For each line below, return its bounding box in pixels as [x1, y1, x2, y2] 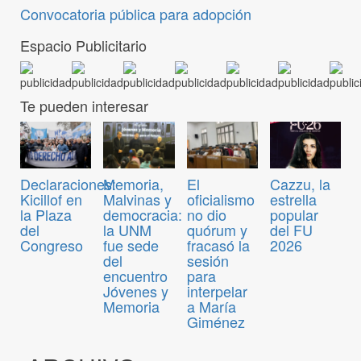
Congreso [20, 234, 83, 256]
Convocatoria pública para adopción [20, 3, 251, 25]
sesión [186, 250, 229, 272]
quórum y [186, 219, 247, 241]
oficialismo [186, 189, 255, 210]
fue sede [103, 234, 160, 256]
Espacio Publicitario [20, 35, 147, 56]
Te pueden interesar [20, 95, 148, 117]
